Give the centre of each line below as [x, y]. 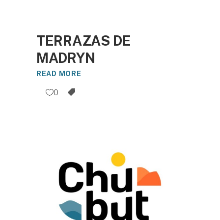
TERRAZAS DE [84, 40]
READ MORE [59, 74]
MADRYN [66, 57]
